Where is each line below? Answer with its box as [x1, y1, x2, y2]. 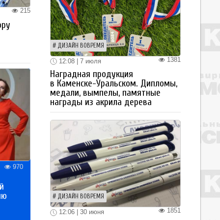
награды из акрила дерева [50, 97, 152, 108]
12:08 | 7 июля [57, 57, 101, 65]
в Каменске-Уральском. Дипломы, [50, 78, 177, 89]
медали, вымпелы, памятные [50, 87, 161, 99]
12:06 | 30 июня [57, 208, 104, 216]
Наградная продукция [50, 69, 133, 80]
